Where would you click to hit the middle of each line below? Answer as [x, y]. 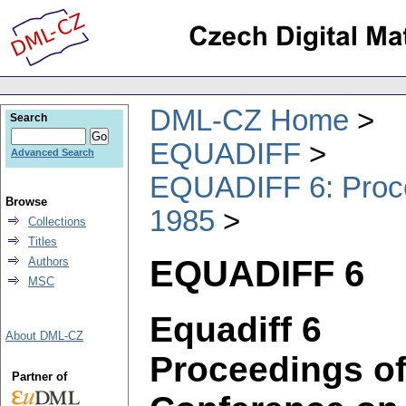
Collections [57, 222]
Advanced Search [53, 152]
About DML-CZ [44, 336]
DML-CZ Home [249, 120]
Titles [43, 242]
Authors [48, 261]
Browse [26, 202]
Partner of [39, 377]
